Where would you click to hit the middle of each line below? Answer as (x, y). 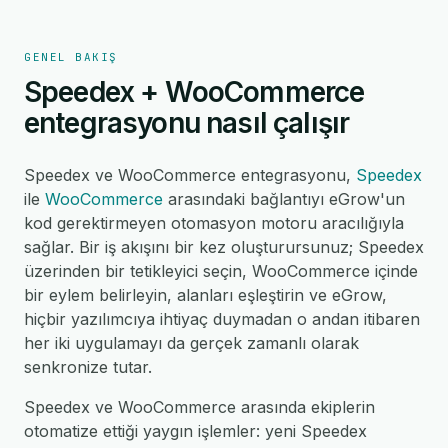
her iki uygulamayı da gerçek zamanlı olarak (191, 343)
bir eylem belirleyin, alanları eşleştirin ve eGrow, (205, 295)
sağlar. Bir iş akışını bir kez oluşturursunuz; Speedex (224, 247)
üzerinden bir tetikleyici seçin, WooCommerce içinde (221, 271)
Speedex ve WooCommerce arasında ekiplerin (199, 407)
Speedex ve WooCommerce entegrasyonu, (190, 175)
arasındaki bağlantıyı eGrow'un (284, 199)
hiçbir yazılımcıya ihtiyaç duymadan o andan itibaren (222, 319)
